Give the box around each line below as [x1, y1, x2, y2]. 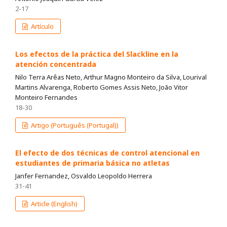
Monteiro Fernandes [15, 93, 78, 102]
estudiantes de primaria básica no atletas [15, 158, 170, 168]
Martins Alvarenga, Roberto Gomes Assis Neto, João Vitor [15, 83, 188, 92]
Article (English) [29, 199, 78, 209]
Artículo [29, 22, 54, 31]
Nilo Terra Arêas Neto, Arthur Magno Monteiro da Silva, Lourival [15, 72, 207, 82]
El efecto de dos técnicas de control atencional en [15, 148, 200, 158]
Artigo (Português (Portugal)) [29, 121, 119, 130]
